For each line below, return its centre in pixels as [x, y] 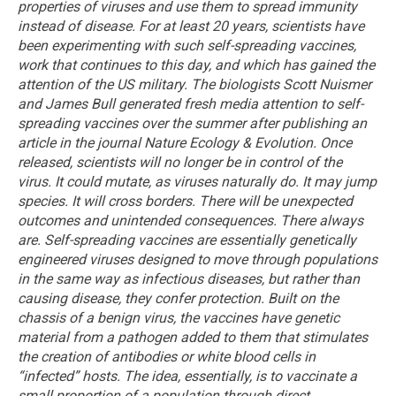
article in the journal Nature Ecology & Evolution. [167, 142]
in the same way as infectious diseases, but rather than [189, 278]
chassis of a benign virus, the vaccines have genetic [179, 317]
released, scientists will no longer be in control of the [180, 162]
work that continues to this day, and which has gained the [196, 65]
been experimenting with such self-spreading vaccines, [187, 45]
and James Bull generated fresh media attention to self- [190, 103]
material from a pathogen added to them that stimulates [193, 337]
